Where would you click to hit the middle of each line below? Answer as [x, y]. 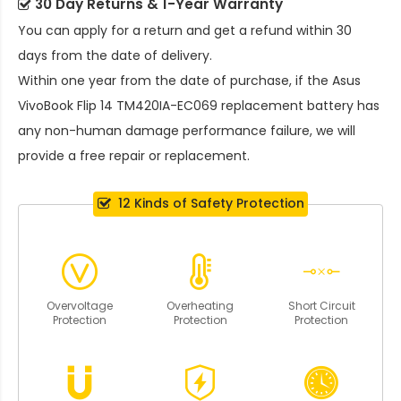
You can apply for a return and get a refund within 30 [185, 31]
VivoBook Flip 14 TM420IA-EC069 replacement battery [186, 106]
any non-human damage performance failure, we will [187, 131]
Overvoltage [79, 305]
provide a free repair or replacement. [134, 156]
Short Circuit [321, 305]
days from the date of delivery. [115, 56]
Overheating [200, 305]
